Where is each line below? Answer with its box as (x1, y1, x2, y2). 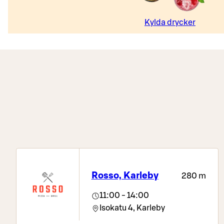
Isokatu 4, (99, 203, 135, 212)
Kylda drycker (144, 18, 195, 26)
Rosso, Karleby (91, 170, 158, 180)
